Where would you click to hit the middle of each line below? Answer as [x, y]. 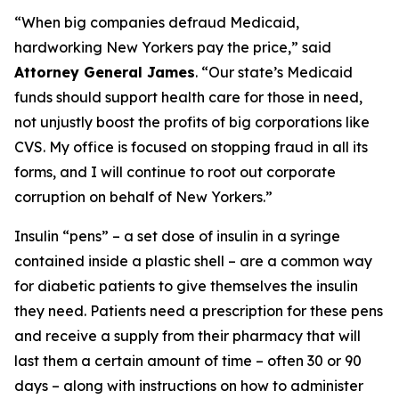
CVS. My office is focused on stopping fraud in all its [191, 147]
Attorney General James [105, 72]
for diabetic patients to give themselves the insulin [186, 286]
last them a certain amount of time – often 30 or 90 [188, 361]
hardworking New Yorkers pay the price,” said [173, 47]
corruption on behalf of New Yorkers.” [143, 197]
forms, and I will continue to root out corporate [175, 172]
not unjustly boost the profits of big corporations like [192, 122]
